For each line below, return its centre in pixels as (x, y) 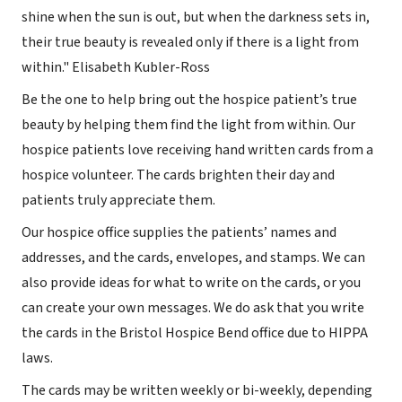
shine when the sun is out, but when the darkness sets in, (196, 17)
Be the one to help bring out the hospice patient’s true (189, 100)
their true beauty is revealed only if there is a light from (190, 43)
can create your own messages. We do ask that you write (193, 308)
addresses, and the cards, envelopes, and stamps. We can (193, 258)
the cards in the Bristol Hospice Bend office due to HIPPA (195, 333)
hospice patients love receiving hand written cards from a (197, 150)
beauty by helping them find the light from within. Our (188, 125)
